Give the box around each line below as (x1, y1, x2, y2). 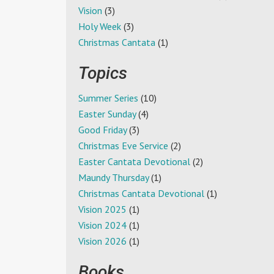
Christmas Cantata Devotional (78, 187, 204, 200)
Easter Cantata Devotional (78, 155, 190, 168)
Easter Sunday (78, 108, 136, 120)
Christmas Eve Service (78, 139, 168, 152)
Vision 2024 (78, 219, 127, 232)
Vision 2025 (78, 203, 127, 216)
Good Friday (78, 124, 127, 136)
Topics (78, 63, 127, 84)
